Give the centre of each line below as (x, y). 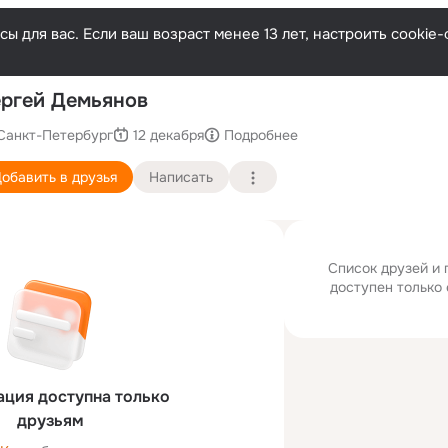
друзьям (50, 420)
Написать (181, 176)
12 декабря (168, 134)
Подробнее (261, 134)
